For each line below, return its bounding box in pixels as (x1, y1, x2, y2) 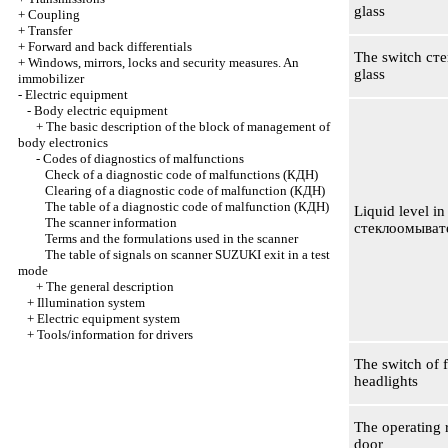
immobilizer (18, 71, 84, 86)
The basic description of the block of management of (46, 119, 330, 134)
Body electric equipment (34, 103, 168, 118)
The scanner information (45, 215, 177, 230)
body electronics (18, 135, 108, 150)
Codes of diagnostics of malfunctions (43, 151, 244, 166)
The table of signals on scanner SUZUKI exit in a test (45, 247, 330, 262)
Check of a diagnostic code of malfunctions (45, 167, 283, 182)
